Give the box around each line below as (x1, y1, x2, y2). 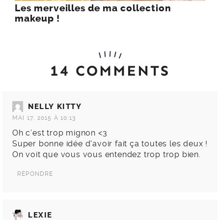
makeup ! (15, 13, 60, 24)
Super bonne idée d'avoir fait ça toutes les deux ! (12, 139, 208, 149)
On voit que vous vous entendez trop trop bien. (12, 150, 201, 160)
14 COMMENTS (50, 62, 170, 80)
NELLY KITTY (28, 102, 82, 111)
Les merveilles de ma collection (15, 2, 171, 14)
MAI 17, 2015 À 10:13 (12, 114, 76, 122)
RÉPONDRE (17, 170, 54, 178)
